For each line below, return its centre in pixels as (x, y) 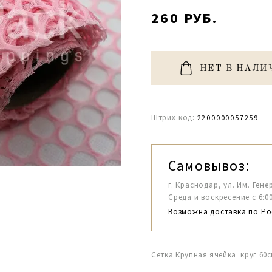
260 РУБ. (185, 18)
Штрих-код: (173, 117)
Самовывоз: (209, 165)
